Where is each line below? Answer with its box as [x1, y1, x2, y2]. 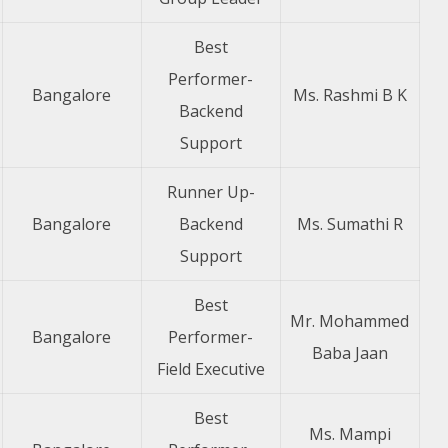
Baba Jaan [311, 342, 388, 364]
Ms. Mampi [308, 423, 391, 445]
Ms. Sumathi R [296, 213, 403, 235]
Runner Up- [166, 181, 255, 203]
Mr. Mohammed [290, 310, 410, 332]
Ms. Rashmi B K [292, 84, 407, 106]
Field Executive [156, 358, 265, 380]
